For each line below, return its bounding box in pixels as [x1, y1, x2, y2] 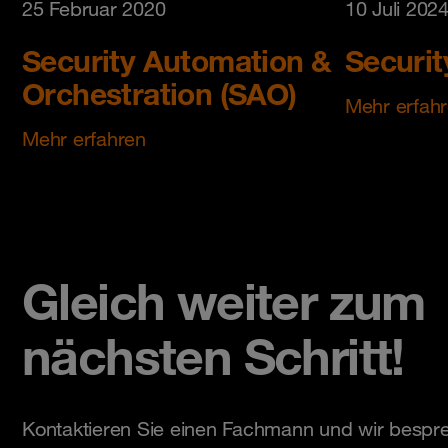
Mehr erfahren [22, 127, 146, 152]
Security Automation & [22, 42, 332, 80]
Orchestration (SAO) [22, 75, 297, 113]
